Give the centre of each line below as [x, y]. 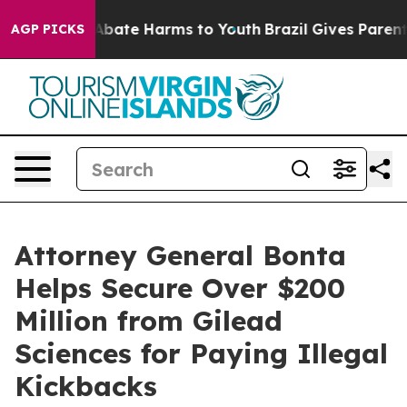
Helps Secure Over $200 [180, 288]
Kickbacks [86, 386]
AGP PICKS [48, 29]
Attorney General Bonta [180, 255]
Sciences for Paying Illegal [201, 353]
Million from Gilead [149, 321]
